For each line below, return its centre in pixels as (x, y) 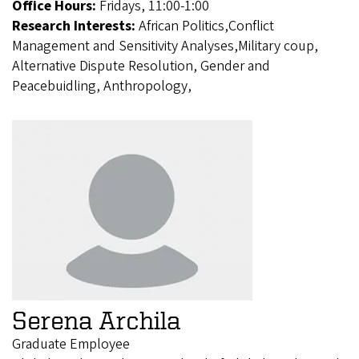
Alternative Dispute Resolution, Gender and (141, 67)
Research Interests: (75, 26)
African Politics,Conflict (206, 26)
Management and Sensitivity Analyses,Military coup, (165, 46)
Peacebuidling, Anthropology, (102, 87)
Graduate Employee (71, 345)
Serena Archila (96, 320)
